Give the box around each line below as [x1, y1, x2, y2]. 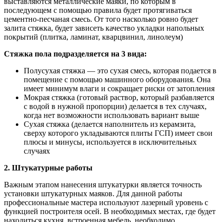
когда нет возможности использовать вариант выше [24, 111, 199, 120]
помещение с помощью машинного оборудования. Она [24, 75, 211, 84]
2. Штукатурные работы [4, 164, 93, 172]
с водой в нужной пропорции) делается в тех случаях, [24, 102, 207, 111]
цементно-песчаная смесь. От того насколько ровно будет [4, 15, 198, 24]
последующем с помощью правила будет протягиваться [4, 6, 192, 15]
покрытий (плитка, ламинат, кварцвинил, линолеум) [4, 33, 183, 42]
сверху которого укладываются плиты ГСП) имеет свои [24, 129, 213, 138]
